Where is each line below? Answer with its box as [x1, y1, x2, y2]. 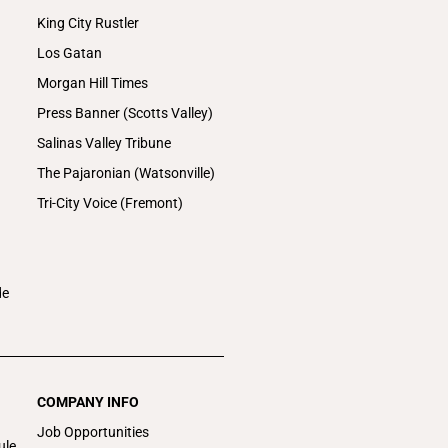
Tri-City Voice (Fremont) [37, 194, 184, 211]
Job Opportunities [37, 423, 150, 440]
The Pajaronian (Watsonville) [37, 164, 216, 181]
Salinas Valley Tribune [37, 134, 172, 151]
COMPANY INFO [37, 393, 140, 410]
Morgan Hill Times [37, 74, 149, 91]
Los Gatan [37, 44, 103, 61]
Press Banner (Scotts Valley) [37, 104, 214, 121]
